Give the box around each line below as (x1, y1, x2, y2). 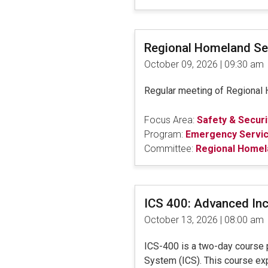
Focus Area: (144, 114, 194, 126)
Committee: (144, 142, 193, 154)
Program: (144, 128, 183, 140)
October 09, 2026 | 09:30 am (144, 58, 264, 70)
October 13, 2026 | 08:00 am (144, 214, 264, 226)
